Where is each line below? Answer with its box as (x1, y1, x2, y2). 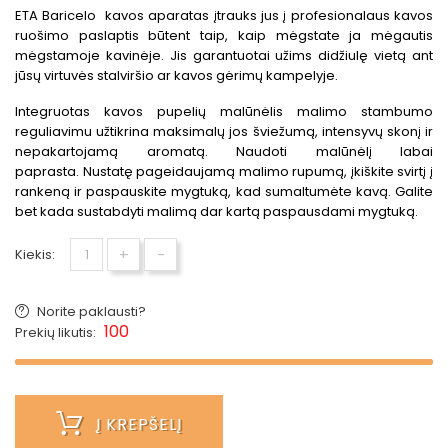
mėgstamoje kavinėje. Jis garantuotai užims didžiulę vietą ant (15, 46, 433, 66)
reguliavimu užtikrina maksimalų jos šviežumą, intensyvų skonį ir (15, 122, 433, 142)
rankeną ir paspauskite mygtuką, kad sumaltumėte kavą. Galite (15, 182, 433, 202)
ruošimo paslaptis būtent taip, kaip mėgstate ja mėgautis (15, 26, 433, 46)
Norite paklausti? (37, 302, 146, 322)
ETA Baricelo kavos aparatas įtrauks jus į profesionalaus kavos (15, 6, 433, 26)
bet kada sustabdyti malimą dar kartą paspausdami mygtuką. (15, 202, 418, 222)
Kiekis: (15, 245, 55, 265)
